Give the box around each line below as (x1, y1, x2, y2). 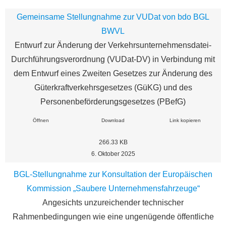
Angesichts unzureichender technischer (42, 198, 184, 207)
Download (101, 118, 125, 123)
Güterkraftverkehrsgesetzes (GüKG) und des (34, 83, 192, 92)
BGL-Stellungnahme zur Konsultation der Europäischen (14, 170, 212, 179)
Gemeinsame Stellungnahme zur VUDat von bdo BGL (17, 13, 209, 22)
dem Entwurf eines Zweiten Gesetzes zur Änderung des (14, 69, 212, 78)
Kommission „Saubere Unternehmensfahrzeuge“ (26, 184, 200, 193)
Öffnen (33, 118, 49, 123)
